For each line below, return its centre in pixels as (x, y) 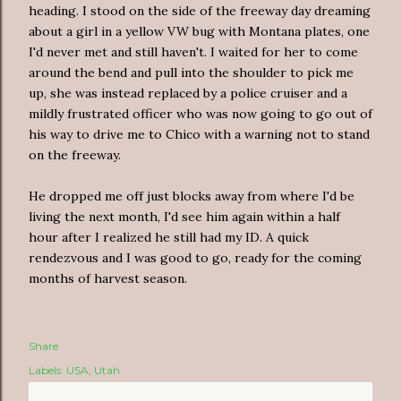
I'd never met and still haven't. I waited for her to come (193, 51)
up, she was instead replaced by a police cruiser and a (188, 93)
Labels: (46, 370)
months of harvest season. (108, 278)
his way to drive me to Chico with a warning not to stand (199, 134)
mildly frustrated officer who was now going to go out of (200, 113)
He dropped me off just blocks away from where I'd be (192, 196)
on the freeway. (75, 154)
